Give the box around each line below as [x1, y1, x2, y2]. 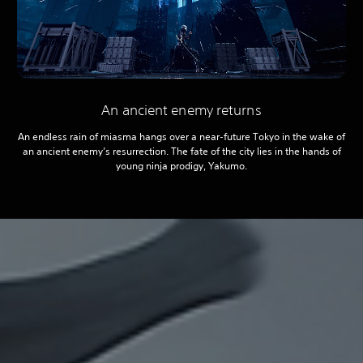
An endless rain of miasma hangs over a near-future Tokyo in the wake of [18, 129, 345, 143]
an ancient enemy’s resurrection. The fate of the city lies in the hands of [22, 143, 341, 158]
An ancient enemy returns [101, 100, 262, 118]
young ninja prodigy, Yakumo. [116, 158, 247, 173]
